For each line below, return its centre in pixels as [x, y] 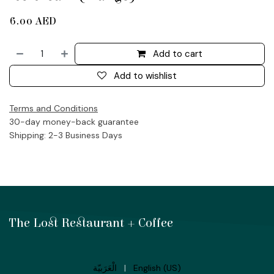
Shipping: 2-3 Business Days [66, 135]
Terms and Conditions [54, 108]
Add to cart [178, 54]
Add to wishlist [145, 76]
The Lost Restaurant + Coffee [91, 223]
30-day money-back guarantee [74, 121]
